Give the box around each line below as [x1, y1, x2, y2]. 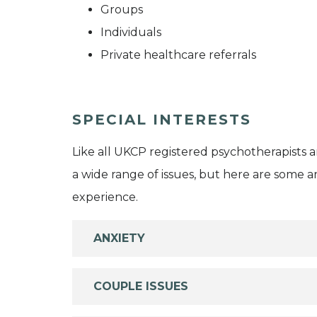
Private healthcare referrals [100, 47, 256, 62]
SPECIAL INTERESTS [72, 110, 251, 128]
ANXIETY [93, 231, 145, 245]
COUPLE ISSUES [93, 279, 188, 293]
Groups [100, 2, 143, 16]
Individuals [100, 25, 161, 39]
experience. [72, 190, 138, 204]
